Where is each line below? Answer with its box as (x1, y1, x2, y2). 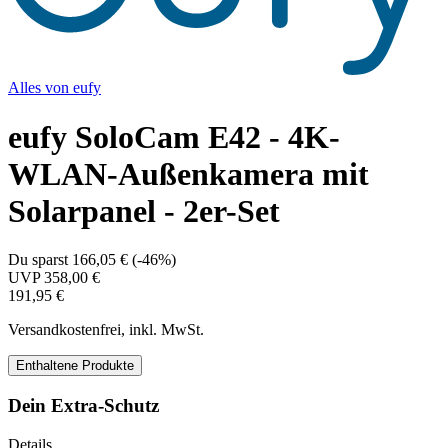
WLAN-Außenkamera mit (8, 155, 369, 192)
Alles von (8, 79, 73, 97)
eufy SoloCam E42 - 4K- (8, 118, 340, 155)
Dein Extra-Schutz (8, 394, 159, 416)
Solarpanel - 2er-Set (8, 192, 280, 229)
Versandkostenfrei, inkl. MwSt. (8, 321, 204, 339)
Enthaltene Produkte (16, 358, 134, 374)
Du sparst (8, 251, 72, 269)
